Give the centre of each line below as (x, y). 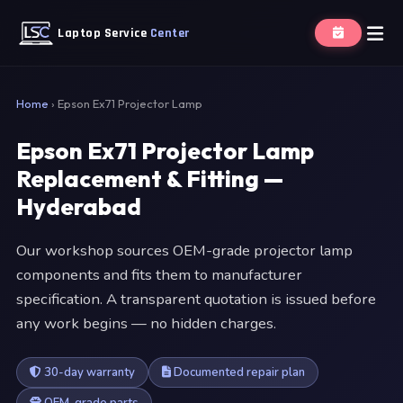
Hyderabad (79, 206)
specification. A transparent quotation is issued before (196, 299)
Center (170, 33)
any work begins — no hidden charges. (146, 323)
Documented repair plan (238, 372)
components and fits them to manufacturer (159, 275)
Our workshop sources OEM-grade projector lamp (184, 251)
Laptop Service (104, 33)
